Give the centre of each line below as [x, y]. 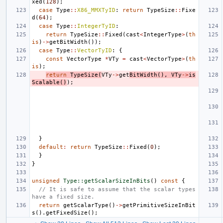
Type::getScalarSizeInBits [107, 181]
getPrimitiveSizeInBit [159, 205]
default [51, 147]
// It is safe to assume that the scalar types [117, 189]
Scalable [46, 82]
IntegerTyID [96, 26]
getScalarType [86, 205]
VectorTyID [95, 50]
